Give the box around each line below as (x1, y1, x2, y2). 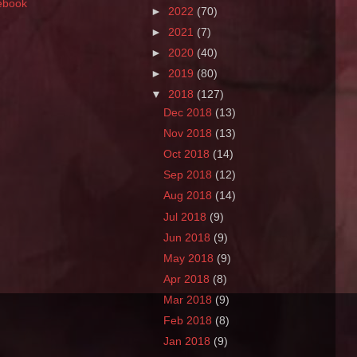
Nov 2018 (163, 127, 216, 140)
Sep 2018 (163, 169, 216, 182)
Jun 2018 (163, 231, 214, 244)
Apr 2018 (163, 273, 214, 285)
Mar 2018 (163, 294, 216, 307)
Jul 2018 (163, 210, 210, 223)
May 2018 (163, 252, 218, 265)
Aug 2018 (163, 190, 216, 202)
